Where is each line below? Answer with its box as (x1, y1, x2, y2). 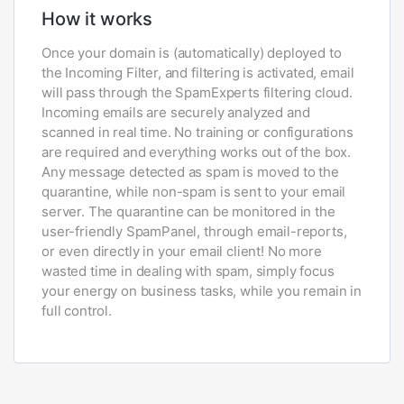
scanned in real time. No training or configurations (41, 124, 353, 141)
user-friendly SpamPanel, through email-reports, (41, 223, 347, 240)
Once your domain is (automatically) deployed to (41, 44, 342, 61)
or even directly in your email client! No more (41, 243, 322, 260)
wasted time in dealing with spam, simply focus (41, 262, 335, 280)
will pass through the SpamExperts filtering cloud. (41, 84, 353, 101)
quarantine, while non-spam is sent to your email (41, 183, 346, 200)
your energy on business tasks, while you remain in (41, 282, 362, 299)
